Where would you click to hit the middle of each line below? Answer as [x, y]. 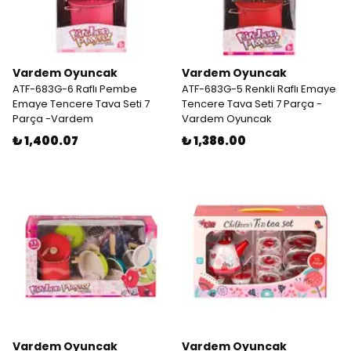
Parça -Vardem [53, 119]
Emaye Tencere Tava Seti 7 [81, 104]
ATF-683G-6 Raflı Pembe [75, 89]
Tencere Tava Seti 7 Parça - [252, 104]
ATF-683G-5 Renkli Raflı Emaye [259, 89]
